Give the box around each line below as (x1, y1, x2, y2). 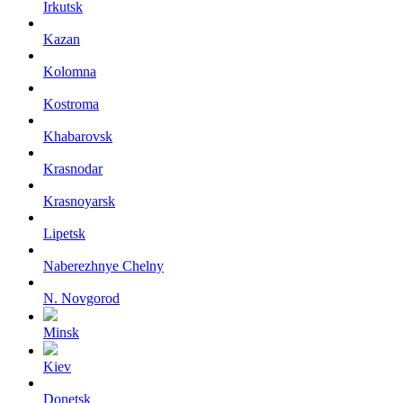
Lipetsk (43, 226, 85, 241)
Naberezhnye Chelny (43, 258, 164, 273)
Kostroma (43, 96, 99, 112)
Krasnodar (43, 161, 103, 176)
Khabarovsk (43, 129, 112, 144)
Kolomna (43, 64, 96, 79)
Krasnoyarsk (43, 193, 115, 209)
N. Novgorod (43, 291, 120, 306)
